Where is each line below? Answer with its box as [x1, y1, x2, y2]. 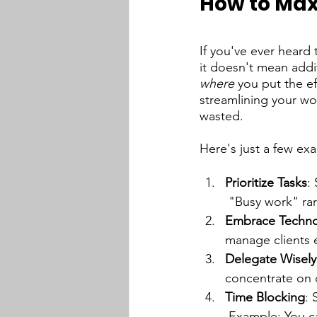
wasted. [200, 108, 243, 124]
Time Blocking [225, 289, 305, 305]
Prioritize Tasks [225, 175, 307, 190]
